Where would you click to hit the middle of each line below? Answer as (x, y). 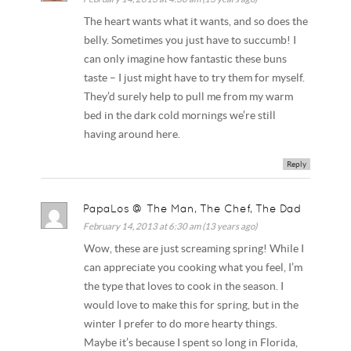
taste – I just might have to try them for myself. (195, 78)
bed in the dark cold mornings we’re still (180, 115)
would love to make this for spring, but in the (192, 306)
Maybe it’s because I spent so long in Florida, (191, 343)
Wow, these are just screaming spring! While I (194, 249)
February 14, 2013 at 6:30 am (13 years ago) (170, 226)
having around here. (132, 134)
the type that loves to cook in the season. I (184, 287)
